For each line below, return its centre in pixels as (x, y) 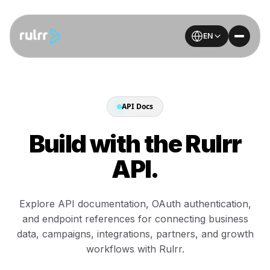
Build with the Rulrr (135, 144)
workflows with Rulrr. (135, 249)
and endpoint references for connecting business (135, 219)
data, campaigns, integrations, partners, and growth (135, 234)
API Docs (137, 106)
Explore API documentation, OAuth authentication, (135, 204)
